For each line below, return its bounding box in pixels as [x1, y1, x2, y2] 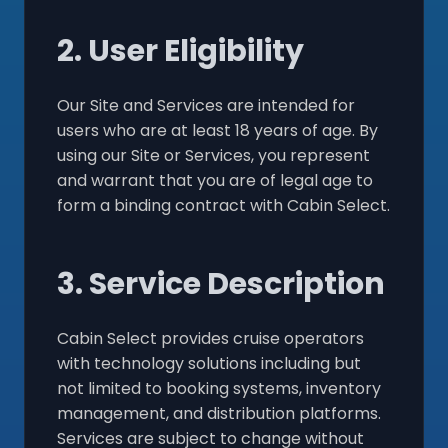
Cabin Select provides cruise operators [57, 326, 364, 350]
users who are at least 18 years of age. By [57, 118, 378, 142]
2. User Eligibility [57, 29, 304, 72]
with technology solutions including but [57, 351, 361, 375]
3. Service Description [57, 262, 385, 305]
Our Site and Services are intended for [57, 93, 355, 117]
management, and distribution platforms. [57, 401, 381, 425]
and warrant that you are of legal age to [57, 168, 373, 192]
